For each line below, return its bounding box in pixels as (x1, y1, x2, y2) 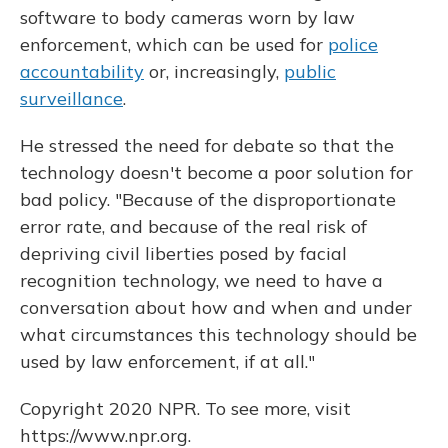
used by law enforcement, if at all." (20, 350, 315, 373)
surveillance (20, 87, 123, 110)
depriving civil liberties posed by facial (20, 242, 347, 265)
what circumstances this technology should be (20, 323, 417, 346)
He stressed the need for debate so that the (20, 134, 394, 157)
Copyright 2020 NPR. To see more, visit (20, 397, 351, 420)
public (284, 60, 336, 83)
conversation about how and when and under (20, 296, 412, 319)
